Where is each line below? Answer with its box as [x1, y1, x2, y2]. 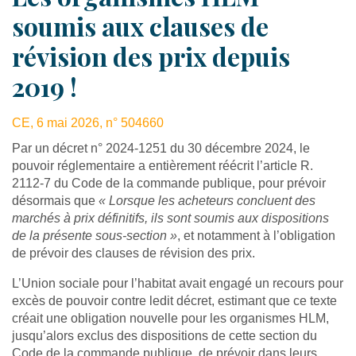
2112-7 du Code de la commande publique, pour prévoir [12, 176, 326, 190]
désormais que [12, 193, 99, 207]
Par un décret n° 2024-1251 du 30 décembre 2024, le [12, 141, 310, 155]
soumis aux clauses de [12, 8, 269, 43]
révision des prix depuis [12, 38, 290, 73]
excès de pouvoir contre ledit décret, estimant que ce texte [12, 293, 337, 308]
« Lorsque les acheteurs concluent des [99, 193, 315, 207]
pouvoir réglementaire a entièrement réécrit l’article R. [12, 158, 313, 172]
